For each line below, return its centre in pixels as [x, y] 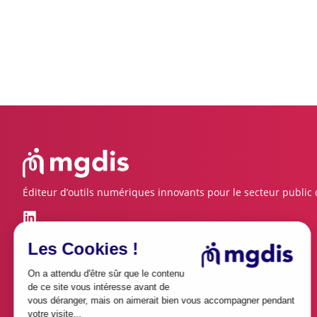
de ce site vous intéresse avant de [99, 287]
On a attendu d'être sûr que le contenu [106, 273]
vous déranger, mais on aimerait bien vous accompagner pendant [162, 300]
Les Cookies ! [83, 248]
